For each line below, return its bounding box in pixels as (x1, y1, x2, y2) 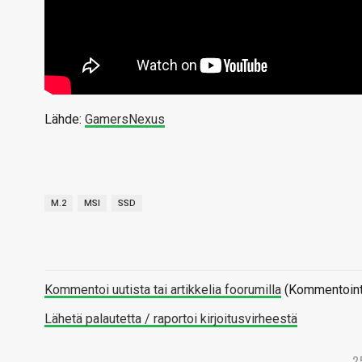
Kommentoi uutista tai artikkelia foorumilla (44, 282, 281, 297)
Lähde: (44, 112, 85, 127)
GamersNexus (85, 112, 165, 127)
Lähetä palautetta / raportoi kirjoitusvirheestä (44, 311, 297, 326)
